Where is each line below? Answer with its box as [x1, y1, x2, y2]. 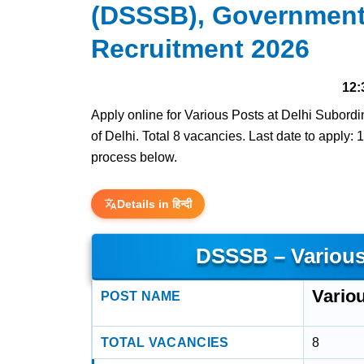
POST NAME [101, 289, 181, 303]
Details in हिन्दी [117, 197, 192, 210]
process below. [91, 150, 177, 164]
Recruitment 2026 [91, 34, 310, 63]
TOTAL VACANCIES [101, 336, 229, 349]
